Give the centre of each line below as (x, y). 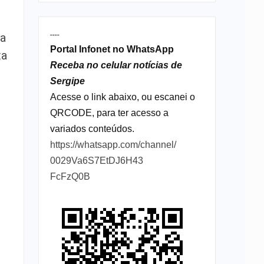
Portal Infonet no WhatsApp (112, 49)
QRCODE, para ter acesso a (109, 113)
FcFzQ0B (70, 177)
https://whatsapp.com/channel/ (113, 145)
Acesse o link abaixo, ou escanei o (122, 97)
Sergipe (67, 81)
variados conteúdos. (92, 129)
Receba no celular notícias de (116, 65)
